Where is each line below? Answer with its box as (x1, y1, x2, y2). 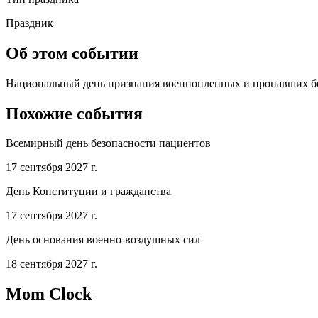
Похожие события (6, 104, 143, 123)
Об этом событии (6, 43, 138, 62)
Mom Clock (6, 285, 92, 304)
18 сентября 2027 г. (6, 258, 97, 270)
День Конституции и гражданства (6, 185, 171, 198)
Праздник (6, 16, 53, 29)
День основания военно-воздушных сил (6, 234, 200, 246)
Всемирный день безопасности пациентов (6, 137, 211, 150)
